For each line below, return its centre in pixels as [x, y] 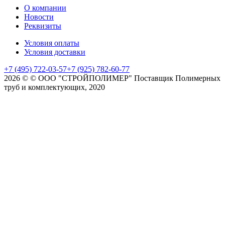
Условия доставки [55, 52]
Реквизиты [43, 26]
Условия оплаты [52, 43]
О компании [45, 8]
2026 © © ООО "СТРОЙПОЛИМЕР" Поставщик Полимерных [112, 78]
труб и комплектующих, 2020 [54, 87]
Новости [39, 17]
